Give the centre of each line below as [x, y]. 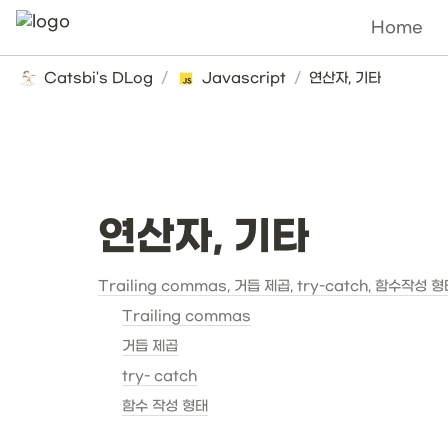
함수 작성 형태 [165, 406]
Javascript [244, 78]
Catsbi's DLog [98, 78]
